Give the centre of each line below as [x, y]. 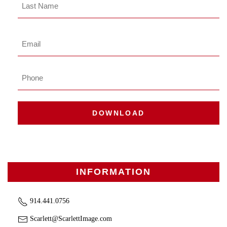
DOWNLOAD [119, 113]
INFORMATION [113, 172]
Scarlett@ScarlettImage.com [70, 219]
